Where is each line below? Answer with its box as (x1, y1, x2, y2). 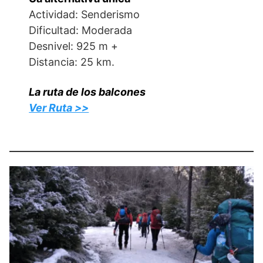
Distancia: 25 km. (29, 56, 115, 68)
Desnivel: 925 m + (29, 40, 119, 52)
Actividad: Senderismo (29, 8, 140, 21)
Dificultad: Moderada (29, 24, 133, 36)
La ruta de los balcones (29, 86, 146, 98)
